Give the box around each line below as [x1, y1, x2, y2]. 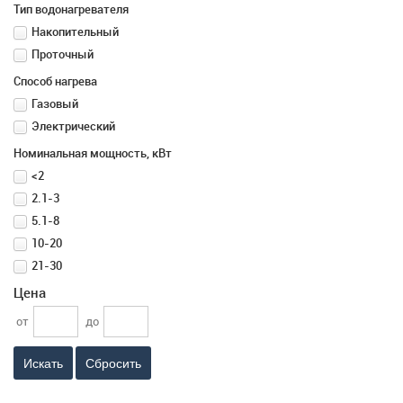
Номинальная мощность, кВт [13, 145, 172, 162]
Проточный [31, 46, 94, 63]
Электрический [31, 118, 115, 135]
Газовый [31, 95, 78, 112]
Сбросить [85, 355, 141, 371]
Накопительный [31, 23, 119, 40]
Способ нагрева [13, 73, 97, 90]
